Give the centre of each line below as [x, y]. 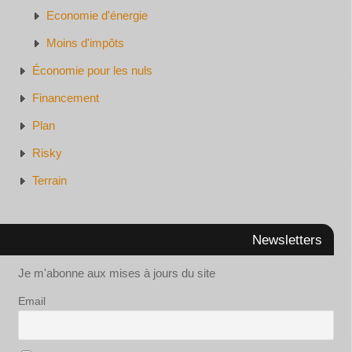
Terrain [49, 181]
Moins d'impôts [85, 43]
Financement [65, 98]
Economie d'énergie [97, 16]
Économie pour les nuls [92, 71]
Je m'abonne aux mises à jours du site [116, 273]
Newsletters [287, 240]
